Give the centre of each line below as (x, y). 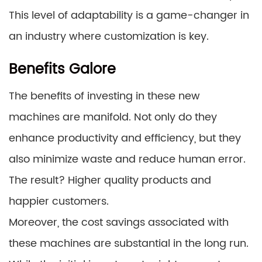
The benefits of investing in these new (104, 96)
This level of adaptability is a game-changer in (129, 15)
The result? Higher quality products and (110, 180)
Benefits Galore (62, 69)
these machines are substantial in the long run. (129, 243)
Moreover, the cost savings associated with (119, 222)
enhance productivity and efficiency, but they (125, 138)
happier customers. (59, 201)
